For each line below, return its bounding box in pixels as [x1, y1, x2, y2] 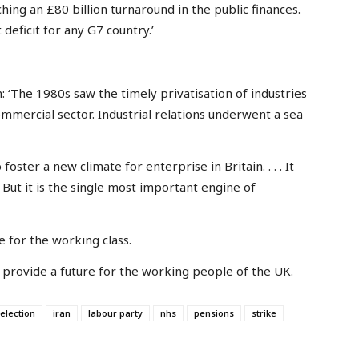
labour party [88, 306, 143, 319]
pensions [194, 306, 234, 319]
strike [252, 306, 276, 319]
